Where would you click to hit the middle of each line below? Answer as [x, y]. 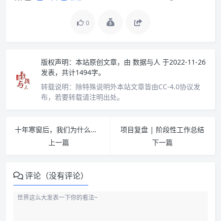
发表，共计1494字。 [73, 73]
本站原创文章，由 [103, 62]
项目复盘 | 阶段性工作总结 [162, 130]
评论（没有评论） [57, 176]
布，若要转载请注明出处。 [82, 97]
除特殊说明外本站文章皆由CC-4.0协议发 [138, 87]
